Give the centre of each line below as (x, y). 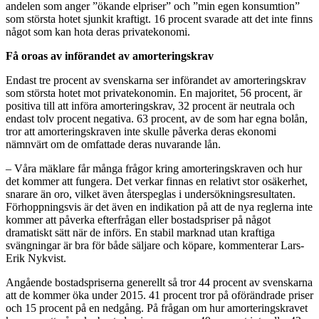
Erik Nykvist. (36, 258)
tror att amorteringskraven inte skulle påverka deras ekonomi (141, 131)
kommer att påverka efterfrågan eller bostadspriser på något (138, 219)
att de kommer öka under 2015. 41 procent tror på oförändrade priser (159, 295)
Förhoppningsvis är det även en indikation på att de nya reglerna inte (159, 206)
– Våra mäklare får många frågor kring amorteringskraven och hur (154, 168)
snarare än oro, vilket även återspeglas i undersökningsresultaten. (151, 194)
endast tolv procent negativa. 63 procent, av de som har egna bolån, (157, 118)
